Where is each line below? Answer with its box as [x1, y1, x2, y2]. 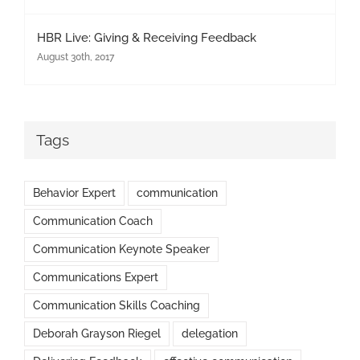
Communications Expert [33, 271, 158, 284]
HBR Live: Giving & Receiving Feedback [37, 30, 256, 45]
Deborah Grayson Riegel [33, 327, 161, 341]
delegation [182, 327, 238, 341]
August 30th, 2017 [37, 51, 114, 63]
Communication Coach [33, 215, 153, 228]
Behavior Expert [33, 186, 116, 200]
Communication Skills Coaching [33, 299, 200, 313]
